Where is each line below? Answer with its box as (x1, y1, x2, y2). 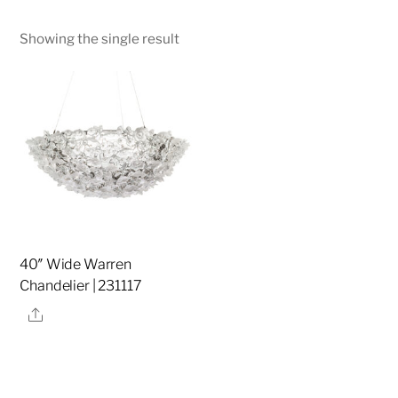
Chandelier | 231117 (20, 277, 142, 295)
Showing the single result (20, 30, 180, 48)
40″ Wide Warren (20, 256, 132, 274)
